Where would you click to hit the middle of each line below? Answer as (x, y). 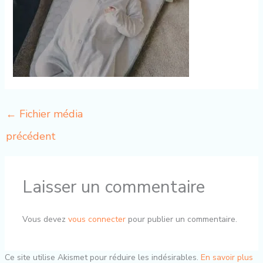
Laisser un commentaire (113, 187)
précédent (31, 136)
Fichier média (49, 114)
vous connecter (97, 219)
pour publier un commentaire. (181, 219)
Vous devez (45, 219)
